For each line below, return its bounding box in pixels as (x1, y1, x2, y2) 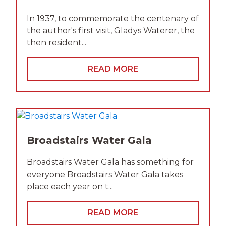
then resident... (27, 38, 86, 48)
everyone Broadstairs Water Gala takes (27, 169, 183, 179)
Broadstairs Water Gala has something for (27, 157, 194, 167)
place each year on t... (27, 181, 113, 191)
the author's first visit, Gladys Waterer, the (27, 26, 195, 36)
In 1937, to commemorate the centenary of (27, 14, 199, 24)
